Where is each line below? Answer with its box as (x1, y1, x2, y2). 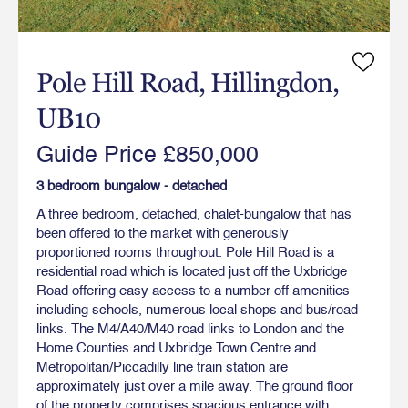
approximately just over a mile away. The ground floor (36, 379, 353, 393)
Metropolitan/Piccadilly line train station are (36, 360, 288, 374)
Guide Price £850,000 (36, 144, 259, 168)
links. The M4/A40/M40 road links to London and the (36, 321, 344, 336)
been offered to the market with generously (36, 226, 289, 240)
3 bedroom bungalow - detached (36, 178, 227, 193)
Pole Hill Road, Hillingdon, (36, 66, 339, 98)
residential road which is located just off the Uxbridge (36, 264, 347, 279)
